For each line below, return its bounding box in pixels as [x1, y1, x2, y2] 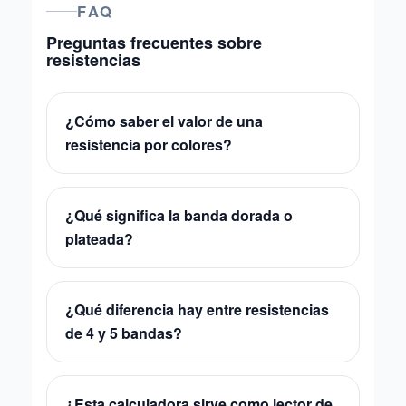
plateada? [65, 228, 133, 249]
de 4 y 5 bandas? [65, 323, 182, 343]
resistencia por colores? [65, 134, 232, 155]
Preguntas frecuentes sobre [46, 31, 262, 54]
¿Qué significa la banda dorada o [65, 205, 293, 226]
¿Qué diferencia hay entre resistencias [65, 299, 329, 320]
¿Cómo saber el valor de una [65, 111, 263, 131]
